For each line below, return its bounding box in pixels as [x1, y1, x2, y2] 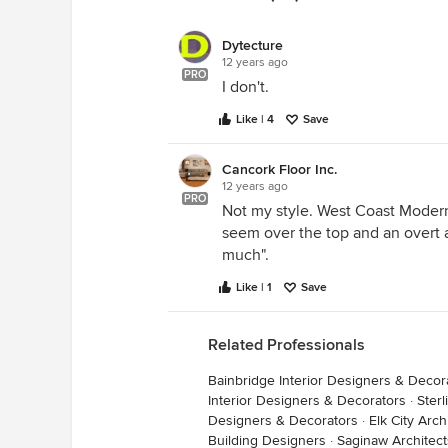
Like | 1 [236, 280, 272, 295]
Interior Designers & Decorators [208, 392, 406, 409]
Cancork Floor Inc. [222, 161, 337, 178]
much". [222, 245, 269, 265]
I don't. [222, 77, 269, 97]
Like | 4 [236, 112, 274, 127]
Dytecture [222, 37, 283, 54]
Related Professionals [208, 335, 365, 355]
